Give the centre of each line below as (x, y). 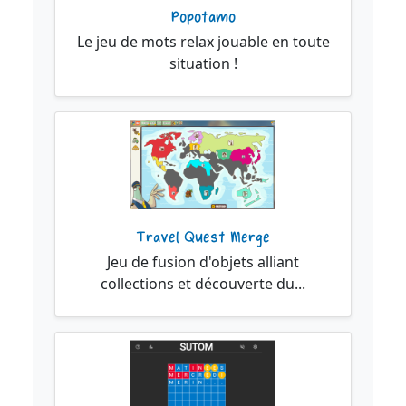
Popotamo (203, 17)
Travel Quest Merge (203, 238)
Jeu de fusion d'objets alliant (203, 262)
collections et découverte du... (203, 284)
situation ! (203, 63)
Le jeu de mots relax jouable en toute (203, 41)
